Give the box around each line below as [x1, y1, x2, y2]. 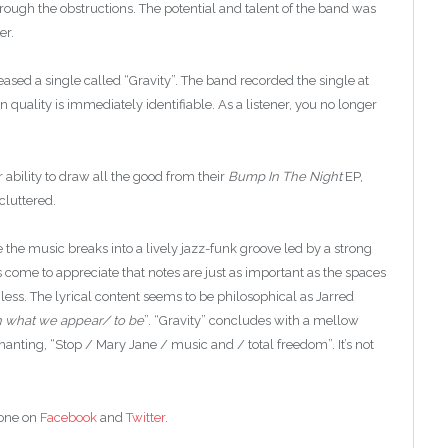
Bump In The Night [228, 169, 342, 185]
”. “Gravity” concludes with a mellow [144, 313, 359, 329]
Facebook [40, 409, 97, 425]
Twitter [126, 409, 165, 425]
